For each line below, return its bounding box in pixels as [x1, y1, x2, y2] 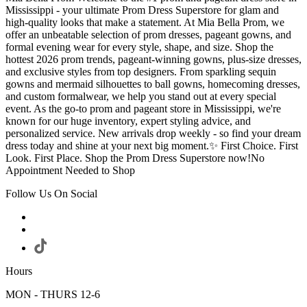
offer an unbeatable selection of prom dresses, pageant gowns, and [5, 28, 291, 40]
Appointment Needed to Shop [5, 164, 135, 176]
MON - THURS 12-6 [5, 288, 100, 300]
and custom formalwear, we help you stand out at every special [5, 90, 276, 102]
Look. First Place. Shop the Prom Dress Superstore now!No [5, 151, 265, 164]
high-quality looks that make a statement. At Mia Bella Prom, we [5, 16, 284, 28]
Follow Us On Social [5, 187, 97, 199]
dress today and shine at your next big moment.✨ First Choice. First [5, 139, 298, 151]
